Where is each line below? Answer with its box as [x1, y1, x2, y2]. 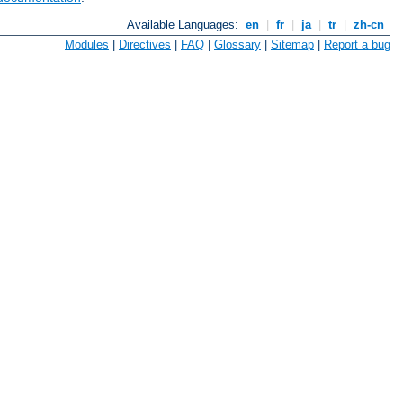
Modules [65, 38, 109, 52]
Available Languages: [127, 18, 243, 32]
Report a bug [324, 38, 390, 52]
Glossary [214, 38, 261, 52]
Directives [119, 38, 171, 52]
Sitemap [271, 38, 314, 52]
